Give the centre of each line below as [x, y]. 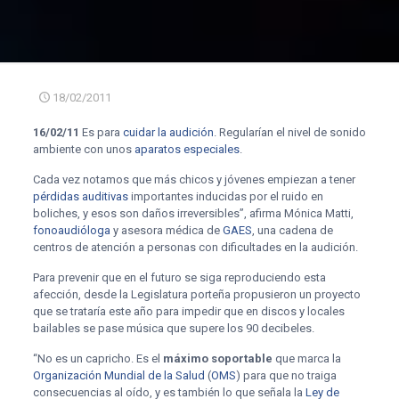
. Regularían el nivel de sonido [289, 132]
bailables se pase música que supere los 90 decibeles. [173, 328]
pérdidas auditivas [80, 196]
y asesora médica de [166, 230]
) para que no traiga [286, 375]
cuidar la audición [168, 132]
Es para [101, 132]
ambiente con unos [83, 149]
